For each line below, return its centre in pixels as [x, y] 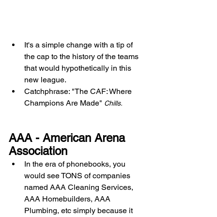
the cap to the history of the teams [82, 57]
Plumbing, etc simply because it [79, 211]
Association [38, 151]
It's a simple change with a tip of [79, 45]
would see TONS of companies [78, 176]
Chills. [114, 103]
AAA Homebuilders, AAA [68, 199]
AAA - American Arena [69, 138]
